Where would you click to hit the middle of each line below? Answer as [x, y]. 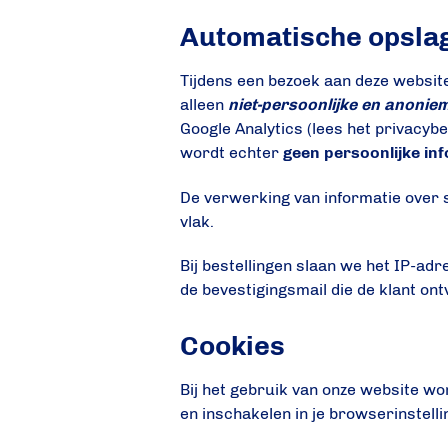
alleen [204, 104]
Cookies [233, 346]
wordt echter [232, 152]
